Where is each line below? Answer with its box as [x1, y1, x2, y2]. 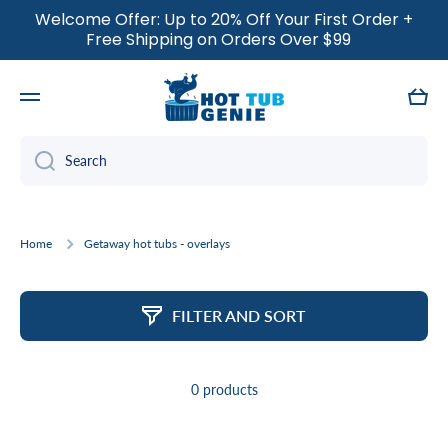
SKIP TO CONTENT [19, 14, 162, 33]
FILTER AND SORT [172, 306, 306, 326]
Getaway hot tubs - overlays [84, 236, 230, 252]
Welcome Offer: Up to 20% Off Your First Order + [35, 8, 413, 31]
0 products [190, 381, 258, 399]
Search [65, 152, 107, 170]
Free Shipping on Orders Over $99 [85, 28, 363, 51]
